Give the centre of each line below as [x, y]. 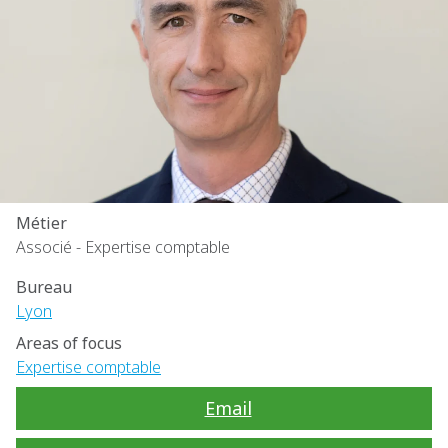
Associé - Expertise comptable [123, 247]
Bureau [44, 287]
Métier [41, 223]
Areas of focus [69, 343]
